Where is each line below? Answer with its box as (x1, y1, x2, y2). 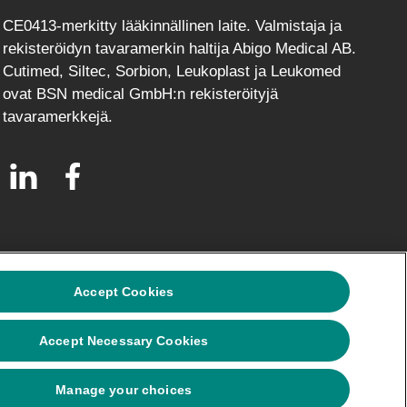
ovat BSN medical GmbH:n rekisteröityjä (2, 85, 278, 103)
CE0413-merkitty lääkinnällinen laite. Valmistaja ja (2, 17, 342, 35)
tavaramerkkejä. (2, 108, 113, 125)
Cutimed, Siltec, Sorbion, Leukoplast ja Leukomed (2, 63, 341, 80)
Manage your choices (55, 382, 192, 398)
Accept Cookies (74, 283, 174, 299)
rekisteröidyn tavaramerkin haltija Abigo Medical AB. (2, 40, 356, 57)
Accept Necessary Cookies (38, 333, 209, 348)
